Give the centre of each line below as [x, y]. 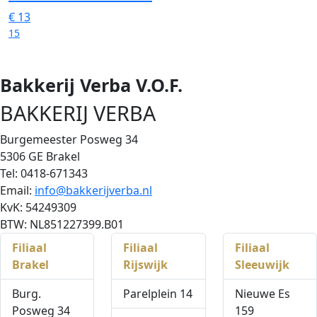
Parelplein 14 [158, 294]
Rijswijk [146, 265]
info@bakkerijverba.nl [93, 190]
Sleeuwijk [262, 265]
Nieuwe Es [262, 294]
